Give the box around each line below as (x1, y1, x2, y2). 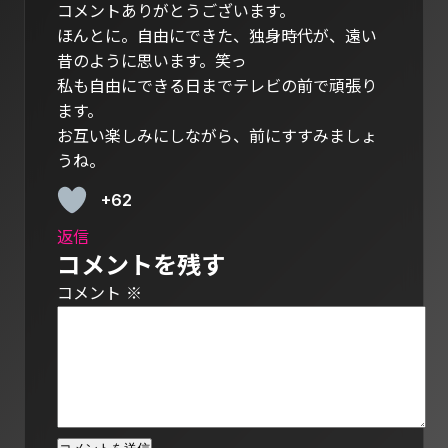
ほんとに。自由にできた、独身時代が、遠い (57, 26, 377, 47)
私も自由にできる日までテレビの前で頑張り (57, 76, 377, 97)
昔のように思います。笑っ (57, 51, 263, 72)
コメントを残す (57, 251, 225, 281)
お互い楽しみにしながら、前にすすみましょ (57, 126, 377, 147)
